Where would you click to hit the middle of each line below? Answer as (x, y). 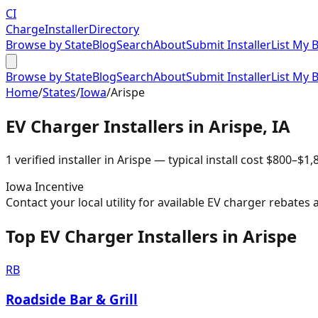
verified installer (57, 159)
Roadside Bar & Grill (72, 300)
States (59, 92)
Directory (114, 29)
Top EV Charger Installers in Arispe (151, 236)
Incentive (58, 186)
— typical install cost (207, 159)
